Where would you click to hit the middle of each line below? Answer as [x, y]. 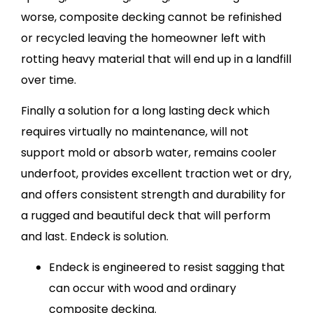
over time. [49, 80]
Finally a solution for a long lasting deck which [145, 111]
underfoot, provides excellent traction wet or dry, [156, 174]
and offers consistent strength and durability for [153, 195]
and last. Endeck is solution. [95, 237]
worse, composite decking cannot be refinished [151, 17]
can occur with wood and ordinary [143, 289]
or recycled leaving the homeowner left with [143, 38]
